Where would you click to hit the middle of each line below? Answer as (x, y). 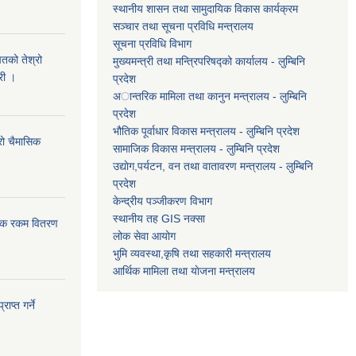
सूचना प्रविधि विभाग (152, 43)
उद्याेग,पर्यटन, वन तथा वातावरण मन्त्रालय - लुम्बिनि (213, 166)
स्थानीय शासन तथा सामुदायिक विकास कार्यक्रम (205, 8)
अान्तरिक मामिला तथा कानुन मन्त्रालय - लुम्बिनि (210, 96)
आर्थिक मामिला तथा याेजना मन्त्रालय (184, 271)
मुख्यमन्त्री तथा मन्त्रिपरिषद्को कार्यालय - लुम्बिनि (209, 61)
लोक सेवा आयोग (144, 236)
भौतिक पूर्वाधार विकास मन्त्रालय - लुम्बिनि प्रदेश (206, 131)
